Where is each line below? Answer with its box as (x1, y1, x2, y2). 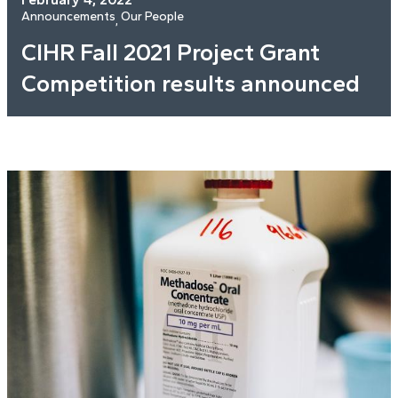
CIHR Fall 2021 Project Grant (21, 37, 320, 67)
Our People (121, 8, 184, 24)
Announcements (21, 8, 115, 24)
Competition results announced (21, 68, 360, 98)
